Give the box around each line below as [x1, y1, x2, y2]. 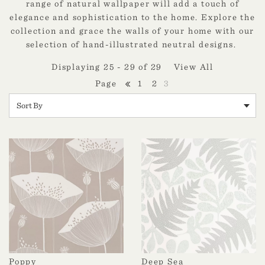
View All [173, 62, 214, 73]
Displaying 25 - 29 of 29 [51, 62, 174, 73]
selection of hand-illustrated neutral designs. [25, 39, 240, 50]
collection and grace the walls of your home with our [10, 25, 255, 37]
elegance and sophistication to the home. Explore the [9, 12, 256, 23]
